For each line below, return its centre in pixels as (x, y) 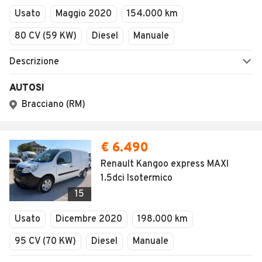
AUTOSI (27, 88)
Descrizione (34, 62)
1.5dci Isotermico (137, 178)
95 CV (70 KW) (45, 242)
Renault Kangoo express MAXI (165, 164)
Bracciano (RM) (54, 105)
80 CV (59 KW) (46, 36)
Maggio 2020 (84, 14)
